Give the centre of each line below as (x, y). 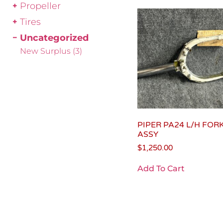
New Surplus (46, 51)
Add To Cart (161, 169)
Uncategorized (54, 38)
